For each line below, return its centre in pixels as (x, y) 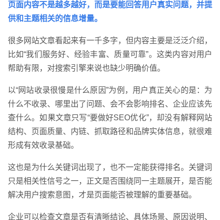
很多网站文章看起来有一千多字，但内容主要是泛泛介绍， (110, 41)
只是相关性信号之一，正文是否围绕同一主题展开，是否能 (110, 181)
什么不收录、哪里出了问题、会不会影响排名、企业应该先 (110, 104)
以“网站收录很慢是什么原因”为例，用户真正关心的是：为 (110, 90)
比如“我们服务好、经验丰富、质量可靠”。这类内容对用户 (110, 55)
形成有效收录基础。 (43, 145)
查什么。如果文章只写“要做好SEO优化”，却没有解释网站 (110, 118)
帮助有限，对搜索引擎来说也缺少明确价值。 (86, 68)
